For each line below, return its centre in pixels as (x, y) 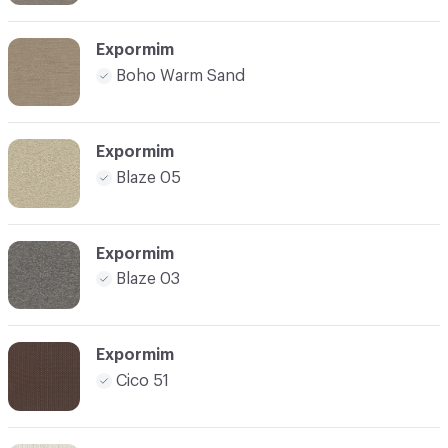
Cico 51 (142, 380)
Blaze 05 (148, 177)
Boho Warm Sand (180, 75)
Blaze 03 (148, 279)
